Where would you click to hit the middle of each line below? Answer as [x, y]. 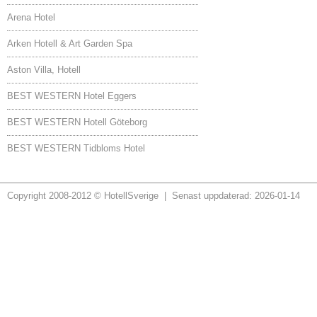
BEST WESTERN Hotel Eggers [72, 96]
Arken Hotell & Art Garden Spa [70, 44]
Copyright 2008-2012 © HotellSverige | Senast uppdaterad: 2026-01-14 [154, 196]
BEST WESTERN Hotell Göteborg [77, 122]
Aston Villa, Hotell [44, 70]
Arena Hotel [31, 17]
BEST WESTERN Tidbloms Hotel [76, 148]
